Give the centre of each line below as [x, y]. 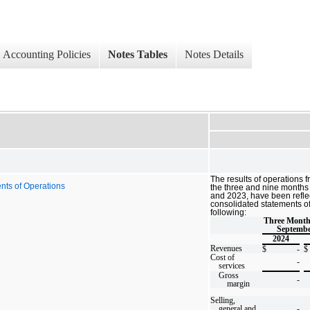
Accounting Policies [47, 55]
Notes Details [214, 55]
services [232, 265]
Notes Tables [138, 55]
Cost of [222, 257]
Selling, [223, 300]
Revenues [226, 248]
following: [228, 212]
